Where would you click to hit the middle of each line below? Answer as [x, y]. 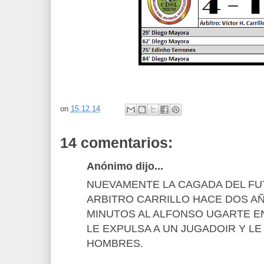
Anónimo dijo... [125, 166]
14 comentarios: [116, 142]
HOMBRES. [115, 244]
